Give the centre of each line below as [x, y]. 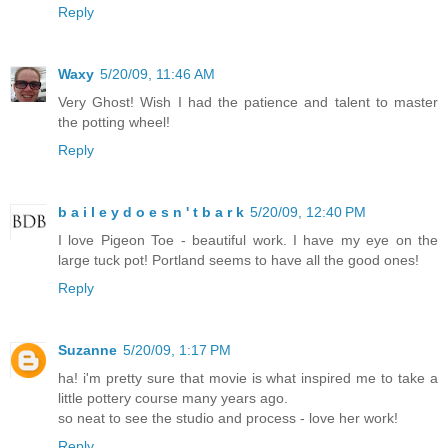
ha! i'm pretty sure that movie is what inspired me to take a [248, 377]
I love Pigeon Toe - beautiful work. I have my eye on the [248, 239]
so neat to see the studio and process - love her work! [228, 417]
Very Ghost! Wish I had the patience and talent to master [248, 101]
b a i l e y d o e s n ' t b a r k [151, 211]
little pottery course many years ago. [173, 397]
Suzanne [87, 349]
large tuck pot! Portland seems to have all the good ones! [238, 259]
